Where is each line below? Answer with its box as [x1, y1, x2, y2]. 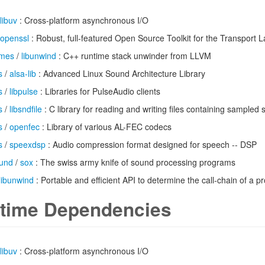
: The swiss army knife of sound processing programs [33, 156, 235, 168]
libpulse [9, 85, 38, 97]
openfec [9, 121, 40, 132]
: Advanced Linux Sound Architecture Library [36, 67, 205, 79]
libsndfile [9, 103, 42, 115]
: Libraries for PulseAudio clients [38, 85, 160, 97]
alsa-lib [9, 67, 36, 79]
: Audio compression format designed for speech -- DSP [46, 138, 257, 150]
